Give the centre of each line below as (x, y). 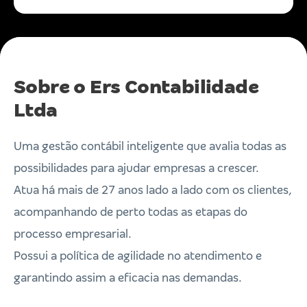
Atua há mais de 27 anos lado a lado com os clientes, (153, 190)
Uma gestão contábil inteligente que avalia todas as (150, 146)
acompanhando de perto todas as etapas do (131, 212)
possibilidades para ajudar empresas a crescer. (136, 168)
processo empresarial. (73, 234)
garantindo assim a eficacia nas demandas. (128, 278)
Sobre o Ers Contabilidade (136, 87)
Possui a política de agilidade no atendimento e (138, 256)
